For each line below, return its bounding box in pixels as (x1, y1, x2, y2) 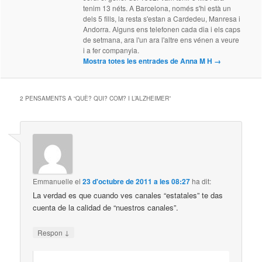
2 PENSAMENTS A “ (20, 94, 76, 103)
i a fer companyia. (83, 45, 140, 56)
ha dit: (192, 176, 212, 187)
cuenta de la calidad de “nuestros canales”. (33, 202, 179, 213)
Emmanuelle (33, 176, 74, 187)
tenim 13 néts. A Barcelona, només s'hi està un (83, 3, 232, 13)
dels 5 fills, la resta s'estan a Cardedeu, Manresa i (83, 13, 241, 24)
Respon (37, 227, 65, 237)
